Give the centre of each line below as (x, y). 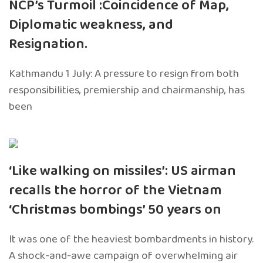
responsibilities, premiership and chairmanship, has (127, 90)
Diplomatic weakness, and (91, 25)
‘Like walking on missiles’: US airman (122, 171)
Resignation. (48, 45)
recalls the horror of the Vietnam (115, 191)
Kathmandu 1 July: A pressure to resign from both (124, 74)
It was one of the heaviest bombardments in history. (131, 240)
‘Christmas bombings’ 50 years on (115, 210)
